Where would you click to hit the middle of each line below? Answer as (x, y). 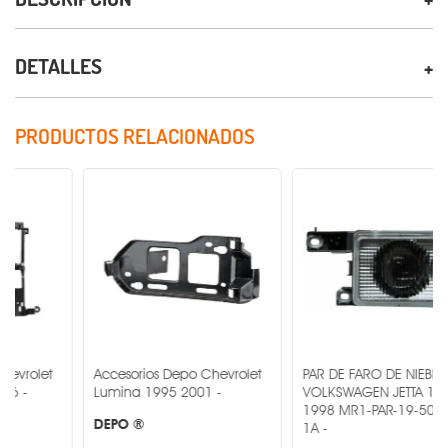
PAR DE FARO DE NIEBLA (311, 373)
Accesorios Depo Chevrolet (115, 373)
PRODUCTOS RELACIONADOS (135, 136)
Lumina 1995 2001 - (95, 391)
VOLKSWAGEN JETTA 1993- (320, 391)
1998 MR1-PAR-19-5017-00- (327, 409)
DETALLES (58, 66)
